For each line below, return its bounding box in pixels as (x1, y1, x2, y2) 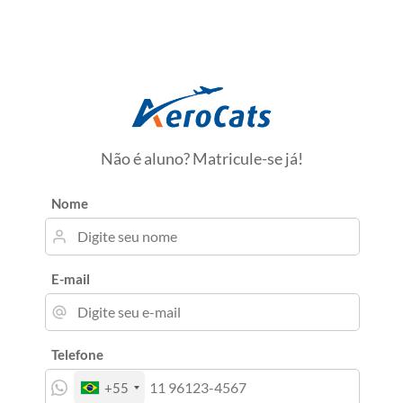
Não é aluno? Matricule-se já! (100, 148, 303, 168)
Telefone (51, 345, 103, 363)
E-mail (51, 270, 90, 287)
